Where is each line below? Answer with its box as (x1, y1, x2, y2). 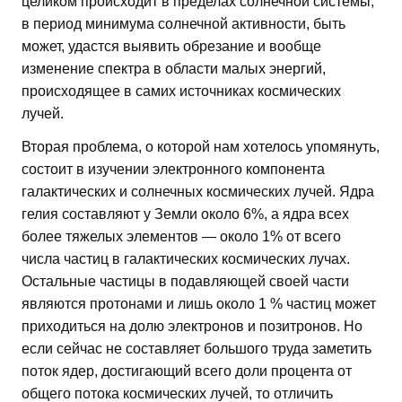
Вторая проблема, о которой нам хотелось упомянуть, (22, 138, 380, 154)
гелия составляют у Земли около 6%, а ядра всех (22, 205, 349, 222)
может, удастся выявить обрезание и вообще (22, 38, 321, 54)
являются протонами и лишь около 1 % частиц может (22, 295, 376, 311)
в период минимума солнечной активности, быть (22, 15, 345, 31)
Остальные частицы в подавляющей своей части (22, 273, 349, 289)
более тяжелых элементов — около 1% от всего (22, 228, 341, 244)
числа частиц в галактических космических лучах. (22, 250, 350, 267)
